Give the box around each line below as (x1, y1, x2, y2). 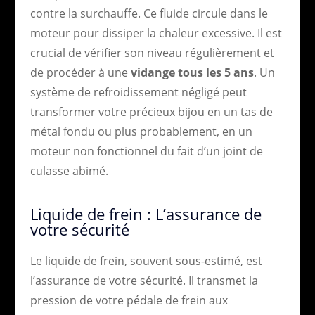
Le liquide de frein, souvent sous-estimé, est (30, 252, 262, 269)
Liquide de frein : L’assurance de (30, 202, 262, 224)
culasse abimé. (30, 162, 108, 179)
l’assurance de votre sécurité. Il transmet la (30, 272, 258, 288)
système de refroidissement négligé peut (30, 84, 247, 100)
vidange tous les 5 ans (130, 64, 254, 80)
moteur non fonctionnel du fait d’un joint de (30, 143, 263, 159)
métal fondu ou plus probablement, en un (30, 123, 252, 139)
